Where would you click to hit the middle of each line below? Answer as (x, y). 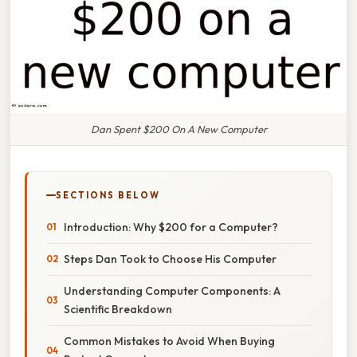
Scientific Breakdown (118, 309)
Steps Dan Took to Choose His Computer (170, 259)
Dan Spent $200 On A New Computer (178, 129)
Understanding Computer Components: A (172, 290)
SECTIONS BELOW (108, 195)
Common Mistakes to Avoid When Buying (169, 341)
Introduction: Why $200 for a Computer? (171, 227)
